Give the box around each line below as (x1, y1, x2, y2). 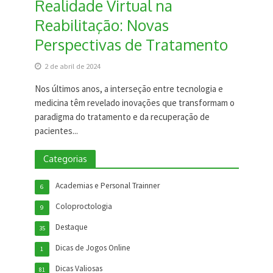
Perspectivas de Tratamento (34, 35, 228, 55)
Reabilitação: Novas (34, 15, 169, 35)
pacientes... (34, 125, 78, 137)
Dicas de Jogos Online (55, 243, 130, 253)
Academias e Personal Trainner (55, 180, 160, 191)
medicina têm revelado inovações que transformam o (34, 97, 235, 109)
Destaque (55, 222, 88, 233)
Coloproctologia (55, 201, 112, 212)
